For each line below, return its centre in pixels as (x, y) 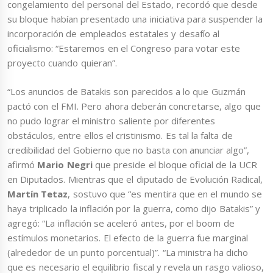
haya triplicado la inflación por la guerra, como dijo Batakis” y (134, 208)
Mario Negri (66, 164)
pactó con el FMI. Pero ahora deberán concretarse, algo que (134, 106)
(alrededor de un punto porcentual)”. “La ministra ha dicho (128, 252)
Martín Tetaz (38, 193)
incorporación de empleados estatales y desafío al (113, 34)
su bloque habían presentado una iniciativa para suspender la (135, 19)
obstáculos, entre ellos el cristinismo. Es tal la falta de (120, 135)
